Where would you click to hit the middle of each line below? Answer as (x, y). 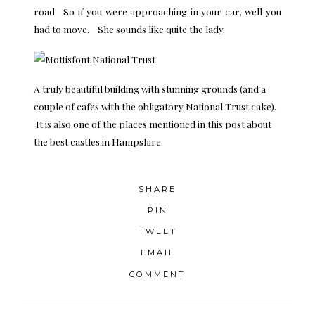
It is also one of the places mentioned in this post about (153, 124)
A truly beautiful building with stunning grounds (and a (150, 89)
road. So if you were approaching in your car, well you (157, 11)
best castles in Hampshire (105, 142)
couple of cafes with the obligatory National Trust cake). (155, 107)
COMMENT (157, 274)
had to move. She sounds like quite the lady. (129, 28)
